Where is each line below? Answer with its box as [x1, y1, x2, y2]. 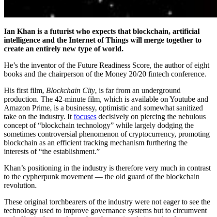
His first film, [4, 86, 46, 94]
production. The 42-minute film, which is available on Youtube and [4, 94, 208, 103]
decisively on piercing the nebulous [96, 112, 206, 121]
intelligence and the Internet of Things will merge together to [4, 35, 201, 44]
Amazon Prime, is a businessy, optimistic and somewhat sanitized [4, 103, 203, 112]
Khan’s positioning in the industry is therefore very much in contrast [4, 163, 211, 172]
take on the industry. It [4, 112, 74, 121]
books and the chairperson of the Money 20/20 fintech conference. [4, 69, 206, 78]
